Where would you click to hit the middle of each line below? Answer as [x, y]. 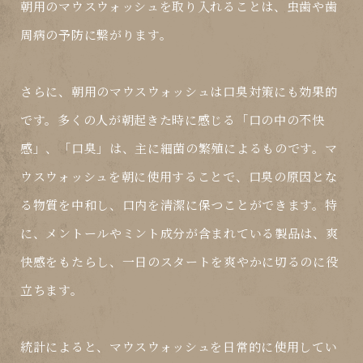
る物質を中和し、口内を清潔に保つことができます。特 [179, 205]
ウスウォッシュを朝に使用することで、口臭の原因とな [179, 177]
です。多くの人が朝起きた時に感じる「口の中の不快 [173, 120]
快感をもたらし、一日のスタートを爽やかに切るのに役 [179, 262]
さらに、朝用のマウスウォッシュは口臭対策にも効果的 [179, 92]
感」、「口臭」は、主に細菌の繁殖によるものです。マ [179, 148]
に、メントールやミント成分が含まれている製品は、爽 [179, 233]
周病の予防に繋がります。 [96, 35]
